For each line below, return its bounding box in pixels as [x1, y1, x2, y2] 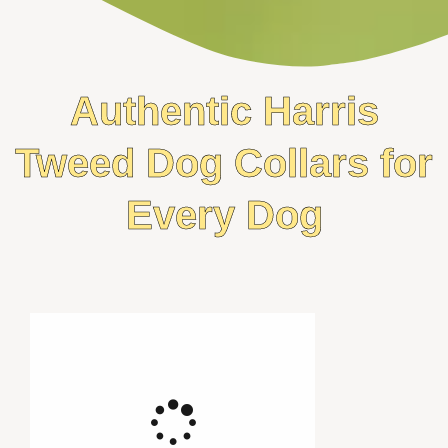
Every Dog [125, 193, 323, 238]
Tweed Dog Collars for [15, 141, 433, 186]
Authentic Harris [69, 89, 379, 134]
